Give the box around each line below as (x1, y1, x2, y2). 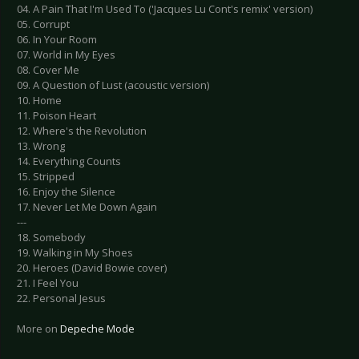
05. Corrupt (17, 17, 70, 32)
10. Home (17, 93, 62, 108)
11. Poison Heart (17, 108, 96, 123)
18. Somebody (17, 230, 86, 245)
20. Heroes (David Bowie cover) (17, 260, 167, 276)
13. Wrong (17, 139, 65, 154)
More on (17, 321, 60, 337)
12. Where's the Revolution (17, 123, 147, 139)
